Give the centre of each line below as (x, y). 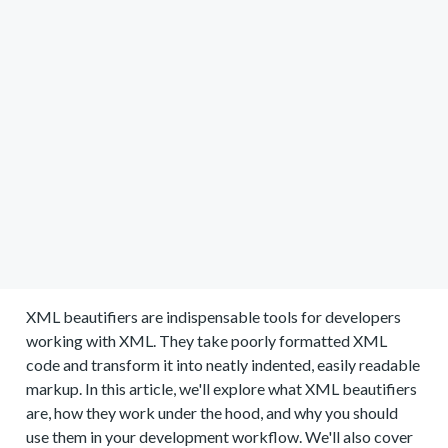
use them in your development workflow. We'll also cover (220, 436)
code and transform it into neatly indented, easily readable (223, 364)
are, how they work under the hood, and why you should (212, 412)
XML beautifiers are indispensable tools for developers (214, 316)
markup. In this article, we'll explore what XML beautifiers (222, 388)
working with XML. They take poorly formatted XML (207, 340)
